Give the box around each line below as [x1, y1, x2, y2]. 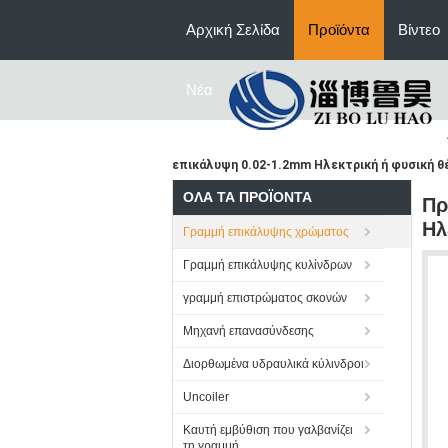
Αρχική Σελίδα [186, 21, 280, 38]
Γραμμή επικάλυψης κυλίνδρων [183, 258, 352, 272]
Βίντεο [398, 21, 440, 38]
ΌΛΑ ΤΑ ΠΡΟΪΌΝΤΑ [183, 189, 312, 205]
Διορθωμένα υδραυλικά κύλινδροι [183, 357, 364, 371]
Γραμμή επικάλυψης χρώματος [183, 225, 349, 239]
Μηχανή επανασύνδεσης [183, 324, 314, 338]
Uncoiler [183, 390, 229, 404]
